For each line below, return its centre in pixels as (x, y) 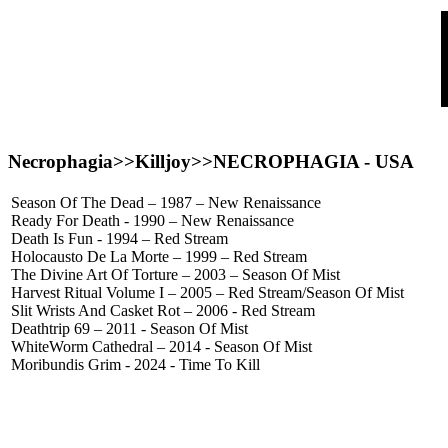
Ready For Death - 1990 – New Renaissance (152, 221)
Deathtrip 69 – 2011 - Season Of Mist (129, 329)
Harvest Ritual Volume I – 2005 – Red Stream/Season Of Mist (207, 293)
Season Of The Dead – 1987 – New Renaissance (166, 203)
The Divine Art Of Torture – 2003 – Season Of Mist (175, 275)
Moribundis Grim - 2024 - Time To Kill (135, 365)
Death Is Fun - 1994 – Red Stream (119, 239)
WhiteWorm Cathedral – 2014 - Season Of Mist (161, 347)
